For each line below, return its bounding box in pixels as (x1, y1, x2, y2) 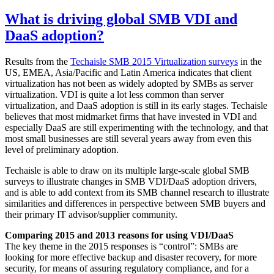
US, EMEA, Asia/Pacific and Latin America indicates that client (5, 67, 251, 78)
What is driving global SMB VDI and (5, 10, 237, 27)
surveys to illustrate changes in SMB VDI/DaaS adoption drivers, (5, 176, 257, 187)
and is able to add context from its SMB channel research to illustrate (5, 187, 269, 198)
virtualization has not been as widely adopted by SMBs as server (5, 78, 253, 89)
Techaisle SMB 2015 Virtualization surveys (70, 56, 238, 67)
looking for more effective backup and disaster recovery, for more (5, 251, 257, 262)
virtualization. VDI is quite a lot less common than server (5, 89, 224, 100)
